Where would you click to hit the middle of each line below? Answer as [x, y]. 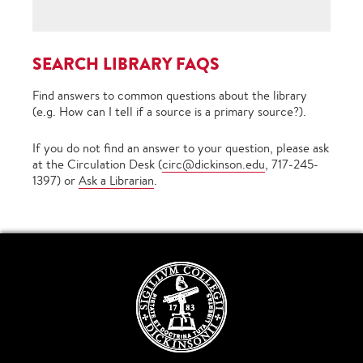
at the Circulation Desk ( [97, 164]
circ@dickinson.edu [214, 164]
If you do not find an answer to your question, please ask [181, 148]
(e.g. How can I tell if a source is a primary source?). [169, 112]
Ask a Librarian [116, 181]
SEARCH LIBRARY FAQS [126, 64]
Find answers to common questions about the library [170, 96]
